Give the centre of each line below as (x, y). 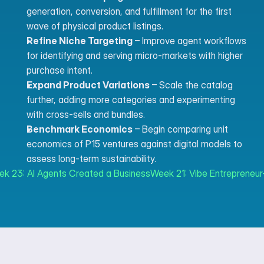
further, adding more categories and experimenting (131, 100)
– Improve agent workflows (189, 41)
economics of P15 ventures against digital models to (134, 144)
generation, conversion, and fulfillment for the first (129, 11)
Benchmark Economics (80, 129)
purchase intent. (60, 70)
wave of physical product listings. (95, 26)
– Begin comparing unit (180, 129)
